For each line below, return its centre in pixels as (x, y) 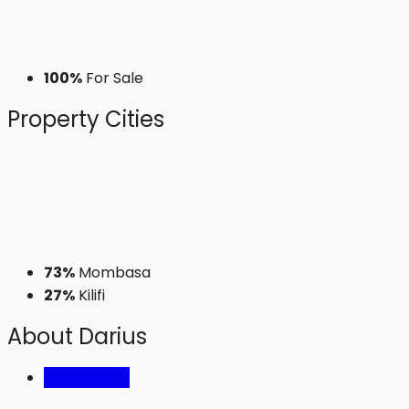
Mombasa (115, 273)
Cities (132, 120)
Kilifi (92, 296)
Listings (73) (87, 378)
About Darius (77, 337)
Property (53, 120)
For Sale (115, 79)
